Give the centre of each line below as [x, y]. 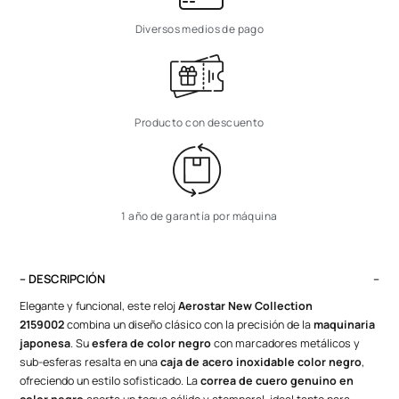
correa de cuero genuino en [277, 381]
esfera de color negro [152, 344]
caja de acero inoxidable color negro [261, 362]
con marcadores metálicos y [286, 344]
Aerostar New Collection [246, 306]
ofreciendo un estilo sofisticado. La [110, 381]
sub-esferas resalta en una [90, 362]
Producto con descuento [199, 123]
